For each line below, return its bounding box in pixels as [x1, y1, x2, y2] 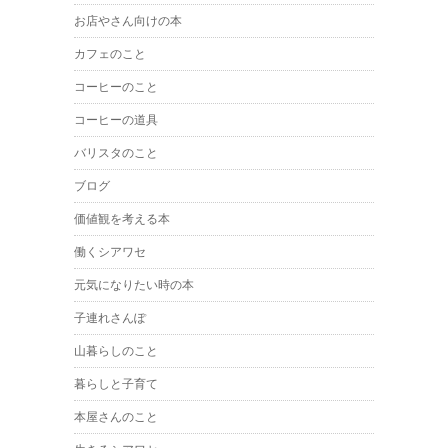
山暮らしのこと [74, 344, 158, 358]
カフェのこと [74, 47, 146, 61]
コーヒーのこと [74, 80, 158, 94]
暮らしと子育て [74, 377, 158, 391]
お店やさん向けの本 [74, 14, 182, 28]
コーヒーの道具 [74, 113, 158, 127]
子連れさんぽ [74, 311, 146, 325]
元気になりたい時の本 [74, 278, 194, 292]
